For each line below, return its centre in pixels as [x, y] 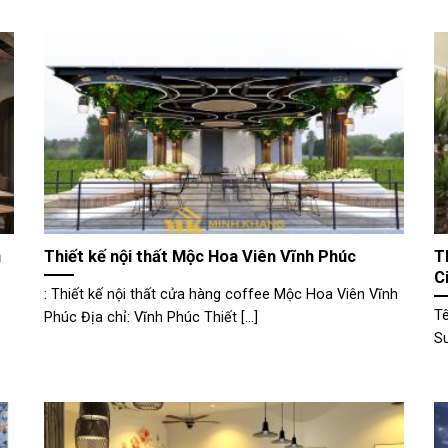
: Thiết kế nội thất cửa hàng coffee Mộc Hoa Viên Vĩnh [221, 294]
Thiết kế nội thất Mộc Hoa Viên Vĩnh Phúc [200, 256]
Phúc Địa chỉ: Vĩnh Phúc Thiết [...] [151, 317]
